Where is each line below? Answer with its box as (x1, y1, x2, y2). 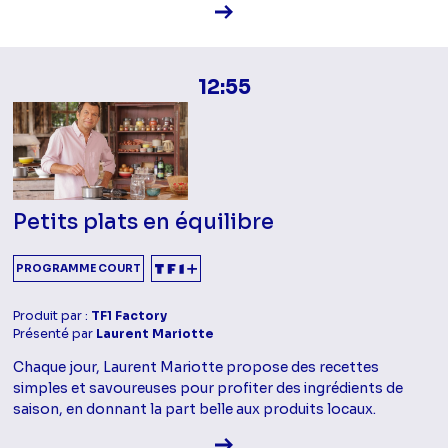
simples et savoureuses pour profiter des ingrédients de (13, 379, 404, 398)
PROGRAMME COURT (16, 262, 142, 276)
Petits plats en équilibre (13, 209, 275, 236)
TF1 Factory (91, 308, 168, 325)
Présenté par (13, 326, 97, 343)
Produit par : (13, 308, 92, 325)
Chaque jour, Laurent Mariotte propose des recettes (13, 358, 380, 377)
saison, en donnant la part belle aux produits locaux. (13, 400, 377, 419)
